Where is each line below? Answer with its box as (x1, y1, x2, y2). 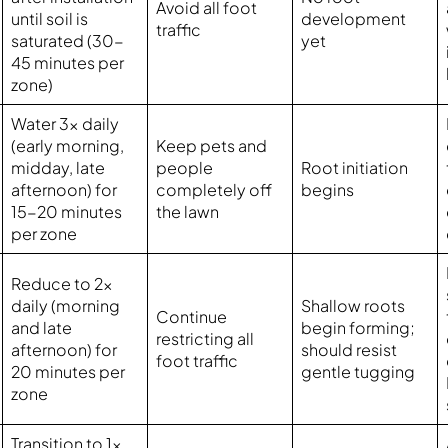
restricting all (156, 328, 255, 350)
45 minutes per (11, 52, 125, 74)
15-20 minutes (11, 201, 123, 223)
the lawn (156, 201, 220, 223)
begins (301, 179, 355, 201)
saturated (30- (11, 30, 125, 52)
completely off (156, 179, 273, 201)
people (156, 157, 214, 179)
